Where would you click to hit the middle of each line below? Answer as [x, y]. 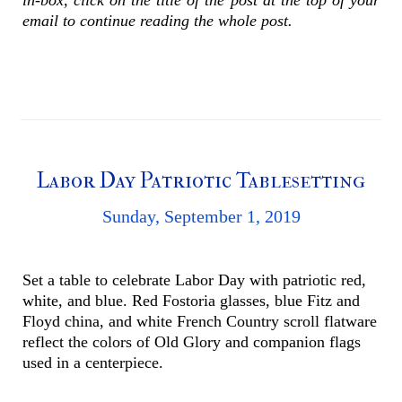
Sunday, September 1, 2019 [201, 217]
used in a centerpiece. [95, 363]
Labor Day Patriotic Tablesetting [201, 181]
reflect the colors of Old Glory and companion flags [192, 342]
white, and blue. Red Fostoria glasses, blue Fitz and [191, 301]
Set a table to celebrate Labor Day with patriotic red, [194, 280]
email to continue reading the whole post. [160, 20]
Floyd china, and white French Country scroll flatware [200, 322]
